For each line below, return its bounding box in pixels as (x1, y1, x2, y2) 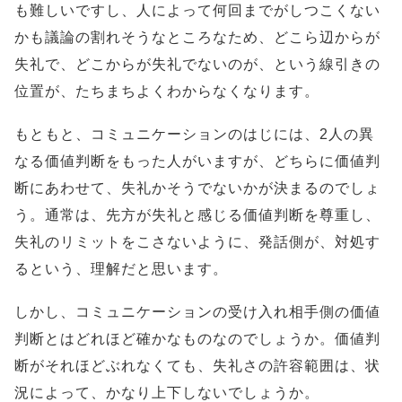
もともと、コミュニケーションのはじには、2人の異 (14, 127, 374, 143)
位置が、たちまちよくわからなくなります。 (14, 83, 319, 100)
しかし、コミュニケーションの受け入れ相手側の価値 (14, 304, 380, 320)
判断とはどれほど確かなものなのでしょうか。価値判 (14, 331, 380, 347)
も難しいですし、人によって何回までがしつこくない (14, 3, 380, 19)
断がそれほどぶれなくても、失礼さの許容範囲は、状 (14, 358, 380, 374)
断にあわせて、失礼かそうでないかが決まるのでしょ (14, 180, 380, 197)
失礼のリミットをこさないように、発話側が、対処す (14, 234, 380, 250)
